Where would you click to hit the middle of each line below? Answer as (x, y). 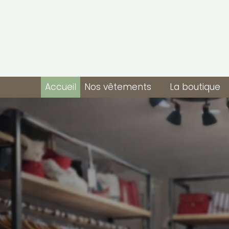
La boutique (195, 87)
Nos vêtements (118, 87)
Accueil (60, 87)
